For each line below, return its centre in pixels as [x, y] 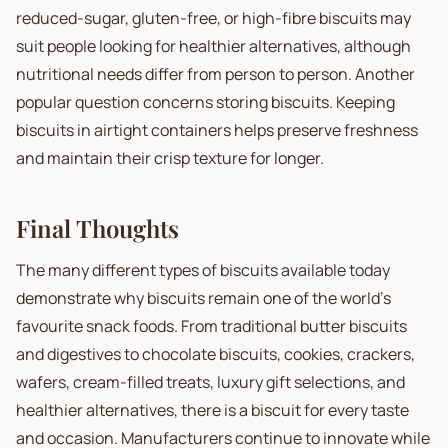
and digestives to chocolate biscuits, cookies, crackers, [215, 354]
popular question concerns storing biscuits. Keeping [205, 102]
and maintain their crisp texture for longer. [170, 158]
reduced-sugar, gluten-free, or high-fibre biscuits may [213, 18]
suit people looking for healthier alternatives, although [213, 46]
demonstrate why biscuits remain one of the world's [203, 298]
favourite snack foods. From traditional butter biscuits [211, 326]
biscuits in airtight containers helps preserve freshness [217, 130]
